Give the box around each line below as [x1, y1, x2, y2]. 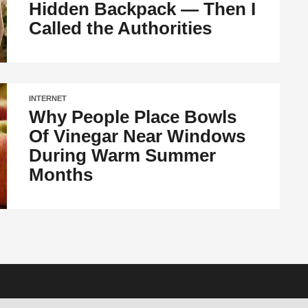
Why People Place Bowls [29, 107, 237, 127]
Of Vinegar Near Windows [29, 126, 246, 146]
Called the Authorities [29, 17, 212, 38]
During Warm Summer [29, 145, 217, 166]
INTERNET [29, 94, 67, 102]
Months [29, 164, 93, 185]
